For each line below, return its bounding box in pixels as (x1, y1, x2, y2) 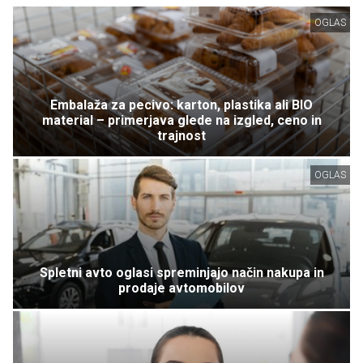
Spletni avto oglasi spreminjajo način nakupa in (39, 264, 324, 280)
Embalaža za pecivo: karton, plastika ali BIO (50, 97, 313, 113)
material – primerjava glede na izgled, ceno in (41, 113, 322, 129)
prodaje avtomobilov (118, 280, 245, 296)
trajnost (157, 128, 206, 144)
